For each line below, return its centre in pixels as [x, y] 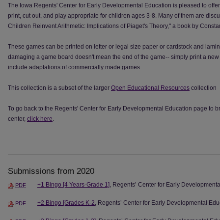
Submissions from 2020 [51, 171]
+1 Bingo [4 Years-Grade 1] [73, 184]
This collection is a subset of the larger [59, 88]
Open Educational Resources [150, 88]
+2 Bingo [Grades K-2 [66, 203]
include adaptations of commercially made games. [75, 67]
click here [40, 119]
